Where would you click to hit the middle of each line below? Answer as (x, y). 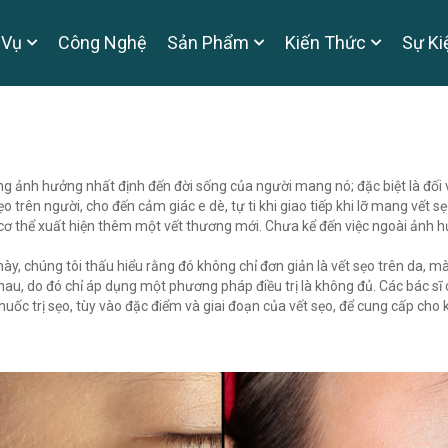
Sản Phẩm (208, 42)
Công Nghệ (102, 42)
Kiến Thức (325, 42)
